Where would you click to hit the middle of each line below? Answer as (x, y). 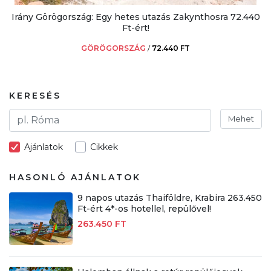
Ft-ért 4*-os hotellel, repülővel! (144, 208)
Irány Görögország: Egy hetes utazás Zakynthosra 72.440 (135, 17)
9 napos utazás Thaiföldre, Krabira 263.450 (169, 198)
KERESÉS (35, 95)
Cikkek (104, 147)
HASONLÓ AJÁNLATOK (75, 177)
